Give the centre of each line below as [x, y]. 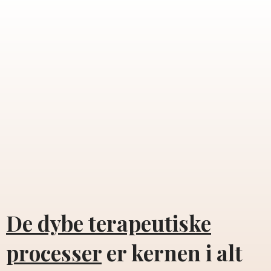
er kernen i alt [172, 252]
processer [54, 252]
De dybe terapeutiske [109, 223]
